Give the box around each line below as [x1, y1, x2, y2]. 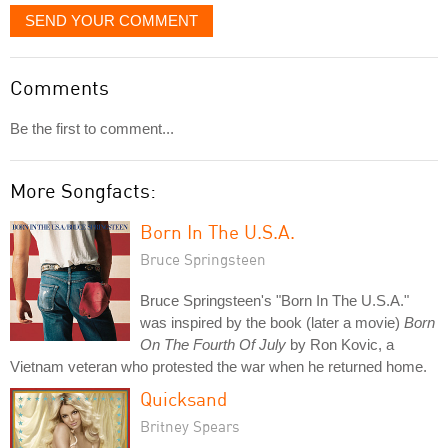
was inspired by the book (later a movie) [140, 313, 404, 331]
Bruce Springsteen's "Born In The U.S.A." [140, 291, 409, 309]
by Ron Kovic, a [286, 335, 394, 353]
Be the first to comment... [10, 119, 174, 137]
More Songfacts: [10, 177, 156, 203]
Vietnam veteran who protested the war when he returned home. [10, 357, 427, 375]
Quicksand [140, 386, 227, 410]
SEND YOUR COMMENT [25, 11, 198, 29]
